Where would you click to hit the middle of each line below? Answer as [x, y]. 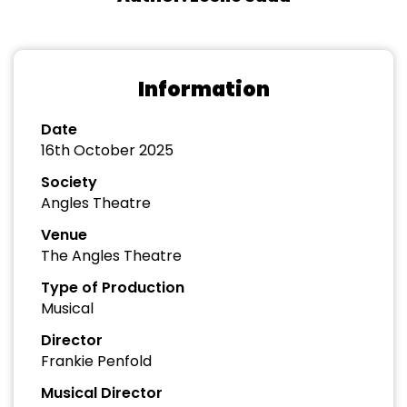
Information [203, 89]
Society [69, 182]
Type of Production [113, 288]
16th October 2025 [107, 150]
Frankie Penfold [96, 361]
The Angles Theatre [111, 256]
